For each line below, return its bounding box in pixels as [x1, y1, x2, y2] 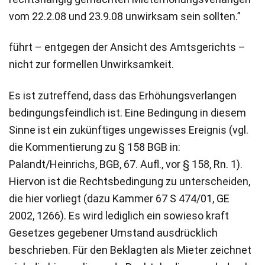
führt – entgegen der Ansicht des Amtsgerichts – [9, 41, 245, 54]
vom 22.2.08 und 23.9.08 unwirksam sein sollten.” [9, 9, 241, 22]
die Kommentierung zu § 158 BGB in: [9, 140, 180, 153]
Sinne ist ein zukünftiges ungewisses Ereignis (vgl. [9, 123, 248, 136]
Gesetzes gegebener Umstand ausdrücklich [9, 226, 218, 239]
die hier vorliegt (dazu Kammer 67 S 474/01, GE [9, 192, 230, 205]
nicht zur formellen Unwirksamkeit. [9, 58, 174, 71]
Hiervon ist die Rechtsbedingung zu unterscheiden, [9, 174, 250, 188]
